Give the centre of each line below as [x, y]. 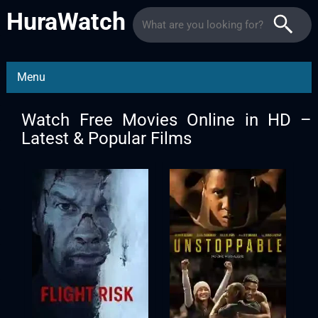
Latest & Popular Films [107, 138]
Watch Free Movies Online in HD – [167, 120]
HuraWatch [66, 21]
